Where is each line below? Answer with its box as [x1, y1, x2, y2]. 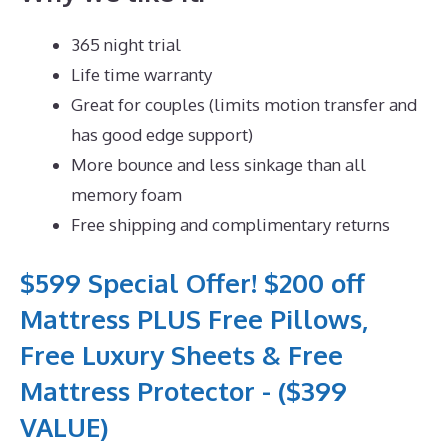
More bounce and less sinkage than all [71, 153, 366, 175]
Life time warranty [71, 63, 212, 85]
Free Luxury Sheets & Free [20, 338, 343, 372]
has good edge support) [71, 123, 253, 145]
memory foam [71, 183, 182, 205]
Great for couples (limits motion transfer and [71, 93, 417, 115]
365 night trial [71, 33, 181, 55]
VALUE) [20, 410, 108, 444]
